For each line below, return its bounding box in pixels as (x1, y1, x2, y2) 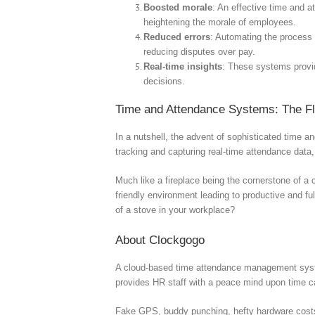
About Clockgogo (115, 233, 205, 247)
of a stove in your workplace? (115, 204, 236, 215)
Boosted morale (143, 1, 213, 13)
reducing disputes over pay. (143, 46, 256, 57)
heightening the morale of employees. (143, 16, 297, 27)
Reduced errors (143, 31, 211, 42)
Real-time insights (143, 60, 223, 72)
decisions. (143, 75, 186, 86)
